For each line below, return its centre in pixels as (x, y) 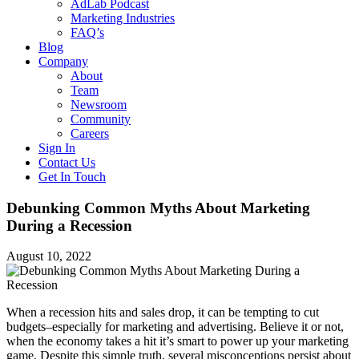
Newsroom (99, 105)
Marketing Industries (123, 18)
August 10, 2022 (49, 256)
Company (63, 61)
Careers (90, 133)
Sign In (57, 148)
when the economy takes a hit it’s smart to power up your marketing (177, 341)
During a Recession (69, 225)
